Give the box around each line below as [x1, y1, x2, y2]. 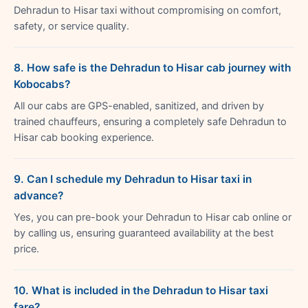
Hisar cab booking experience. [14, 131, 154, 144]
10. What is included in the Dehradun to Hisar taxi [14, 283, 268, 297]
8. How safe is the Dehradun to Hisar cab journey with [14, 60, 291, 74]
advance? [14, 188, 63, 202]
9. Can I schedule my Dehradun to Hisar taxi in [14, 172, 252, 186]
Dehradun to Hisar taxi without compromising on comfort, [14, 3, 281, 16]
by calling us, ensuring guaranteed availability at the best [14, 226, 274, 239]
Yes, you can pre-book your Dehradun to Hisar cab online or [14, 210, 291, 223]
